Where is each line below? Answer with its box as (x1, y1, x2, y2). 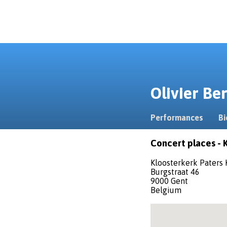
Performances (150, 113, 203, 123)
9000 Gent (150, 176, 188, 185)
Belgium (150, 185, 181, 195)
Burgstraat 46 (150, 167, 200, 176)
